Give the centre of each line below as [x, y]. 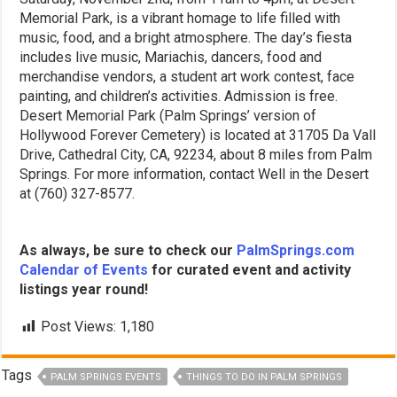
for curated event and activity [250, 269]
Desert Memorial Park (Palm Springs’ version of [168, 115]
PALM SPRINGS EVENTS [106, 377]
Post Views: [79, 326]
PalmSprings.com [296, 250]
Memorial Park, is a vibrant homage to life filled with [180, 18]
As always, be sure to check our [128, 250]
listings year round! [84, 289]
